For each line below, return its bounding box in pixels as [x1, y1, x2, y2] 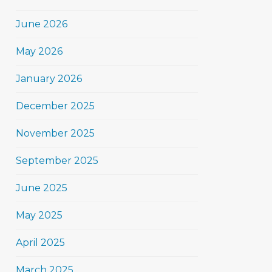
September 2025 [16, 155, 98, 166]
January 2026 [16, 73, 82, 84]
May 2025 [16, 209, 63, 221]
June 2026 [16, 18, 67, 30]
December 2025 [16, 100, 95, 112]
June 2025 [16, 182, 67, 194]
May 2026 [16, 46, 63, 57]
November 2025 [16, 127, 95, 139]
